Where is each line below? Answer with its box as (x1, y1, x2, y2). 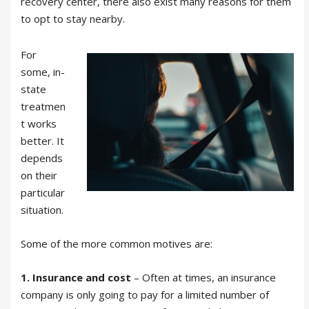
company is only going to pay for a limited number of (21, 288, 269, 302)
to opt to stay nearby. (21, 11, 125, 26)
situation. (21, 203, 63, 217)
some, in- (21, 65, 65, 79)
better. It (21, 134, 64, 148)
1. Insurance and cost (21, 270, 131, 285)
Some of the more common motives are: (21, 237, 212, 251)
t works (21, 117, 57, 131)
